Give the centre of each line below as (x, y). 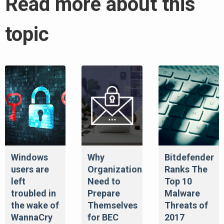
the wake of (35, 205)
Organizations (117, 169)
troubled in (33, 193)
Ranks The (186, 169)
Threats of (186, 205)
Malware (182, 193)
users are (30, 169)
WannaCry (32, 217)
